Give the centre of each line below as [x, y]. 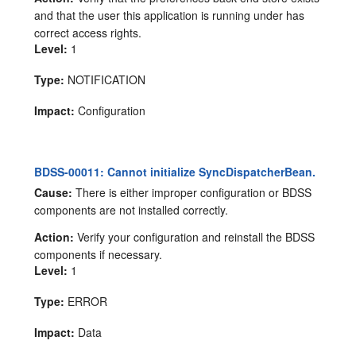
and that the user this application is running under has [170, 15]
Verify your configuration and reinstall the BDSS [195, 237]
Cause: [54, 193]
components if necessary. [99, 255]
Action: [54, 237]
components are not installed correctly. [132, 210]
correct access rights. [88, 32]
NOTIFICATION [105, 79]
